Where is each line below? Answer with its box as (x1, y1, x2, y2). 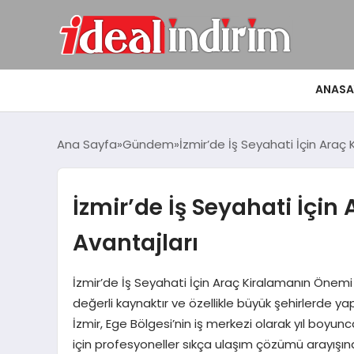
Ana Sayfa (57, 135, 117, 153)
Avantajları (72, 226, 198, 258)
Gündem (122, 135, 174, 153)
